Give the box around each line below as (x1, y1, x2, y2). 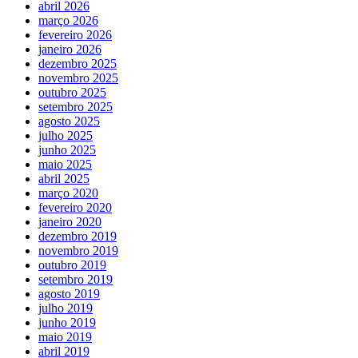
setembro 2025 (38, 100, 113, 114)
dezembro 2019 (38, 229, 117, 244)
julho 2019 (38, 301, 93, 316)
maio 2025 (38, 157, 92, 172)
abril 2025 (38, 172, 89, 186)
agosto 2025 (38, 114, 100, 129)
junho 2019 (38, 316, 96, 330)
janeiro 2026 (38, 42, 101, 57)
